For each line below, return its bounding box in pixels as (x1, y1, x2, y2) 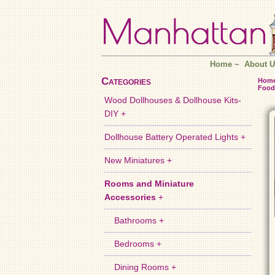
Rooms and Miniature (104, 179, 195, 189)
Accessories (104, 192, 157, 203)
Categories (101, 76, 151, 88)
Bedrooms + (104, 239, 162, 249)
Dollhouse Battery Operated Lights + (104, 132, 246, 142)
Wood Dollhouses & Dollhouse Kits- (104, 95, 242, 106)
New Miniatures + (104, 155, 172, 166)
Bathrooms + (104, 215, 165, 226)
